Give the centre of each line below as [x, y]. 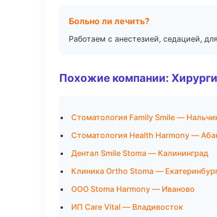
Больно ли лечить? [109, 21]
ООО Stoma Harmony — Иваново [133, 189]
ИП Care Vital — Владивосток [127, 207]
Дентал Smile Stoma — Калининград [140, 153]
